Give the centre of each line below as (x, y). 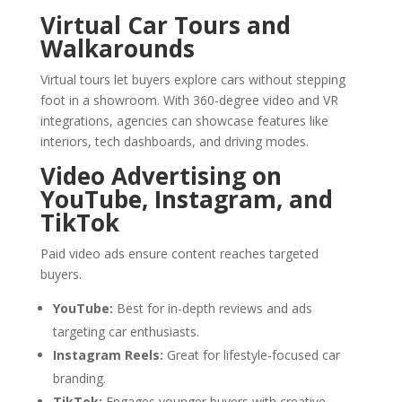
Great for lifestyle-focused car (251, 355)
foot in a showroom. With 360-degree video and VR (189, 100)
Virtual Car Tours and (165, 26)
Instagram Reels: (108, 355)
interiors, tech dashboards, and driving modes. (174, 142)
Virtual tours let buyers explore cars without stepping (192, 80)
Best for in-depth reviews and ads (212, 309)
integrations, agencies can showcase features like (184, 121)
